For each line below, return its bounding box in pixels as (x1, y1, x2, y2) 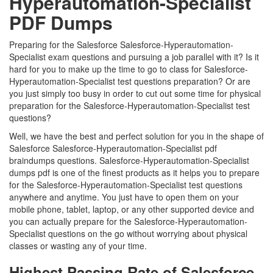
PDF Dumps (9, 9, 113, 35)
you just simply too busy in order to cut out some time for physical (9, 87, 261, 99)
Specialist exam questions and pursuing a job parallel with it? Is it (9, 51, 259, 63)
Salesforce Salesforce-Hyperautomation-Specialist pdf (9, 142, 217, 154)
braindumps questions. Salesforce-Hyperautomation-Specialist (9, 154, 249, 166)
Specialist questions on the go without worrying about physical (9, 227, 247, 239)
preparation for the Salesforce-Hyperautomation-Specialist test (9, 99, 250, 112)
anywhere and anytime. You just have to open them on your (9, 191, 239, 203)
